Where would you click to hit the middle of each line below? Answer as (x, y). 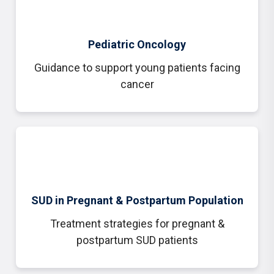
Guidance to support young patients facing (137, 68)
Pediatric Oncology (137, 44)
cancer (137, 84)
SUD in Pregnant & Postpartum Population (137, 200)
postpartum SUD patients (137, 240)
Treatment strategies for (109, 224)
